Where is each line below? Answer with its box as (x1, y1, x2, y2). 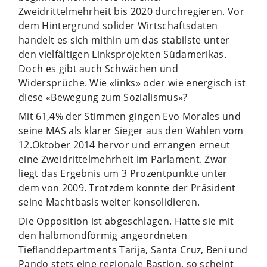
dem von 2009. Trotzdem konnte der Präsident (18, 181, 236, 194)
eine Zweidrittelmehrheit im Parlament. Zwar (18, 152, 228, 166)
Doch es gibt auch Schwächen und (18, 61, 178, 75)
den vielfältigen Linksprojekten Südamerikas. (18, 47, 227, 61)
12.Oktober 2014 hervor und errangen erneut (18, 138, 231, 151)
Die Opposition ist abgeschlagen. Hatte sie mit (18, 214, 234, 228)
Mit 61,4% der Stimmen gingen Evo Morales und (18, 109, 241, 123)
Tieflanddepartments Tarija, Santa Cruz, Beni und (18, 243, 248, 256)
